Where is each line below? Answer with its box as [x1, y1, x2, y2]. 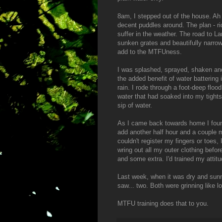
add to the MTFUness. [117, 48, 182, 56]
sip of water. [117, 102, 152, 110]
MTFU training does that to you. [117, 200, 209, 208]
